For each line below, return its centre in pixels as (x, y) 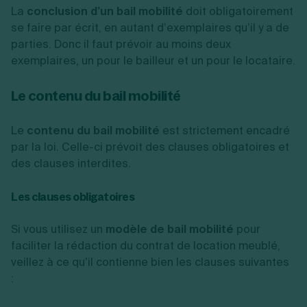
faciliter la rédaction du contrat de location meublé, (146, 245)
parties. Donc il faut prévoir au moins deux (121, 44)
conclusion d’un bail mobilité (105, 11)
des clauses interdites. (71, 163)
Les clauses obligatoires (73, 196)
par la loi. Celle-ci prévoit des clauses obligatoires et (150, 147)
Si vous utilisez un (58, 229)
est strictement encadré (225, 130)
